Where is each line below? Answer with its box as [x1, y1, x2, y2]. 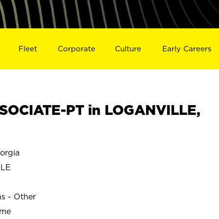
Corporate [57, 44, 95, 53]
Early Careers [162, 44, 212, 53]
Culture [115, 44, 142, 53]
